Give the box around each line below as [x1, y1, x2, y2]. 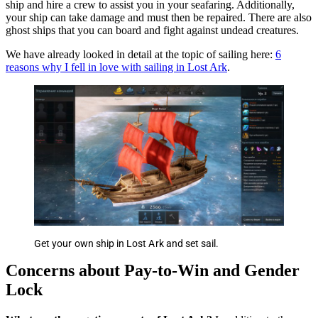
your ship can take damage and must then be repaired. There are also [6, 11, 312, 24]
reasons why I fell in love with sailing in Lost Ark [6, 61, 227, 74]
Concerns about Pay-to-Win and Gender [6, 261, 300, 280]
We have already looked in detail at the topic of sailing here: [6, 48, 275, 61]
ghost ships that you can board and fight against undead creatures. [6, 24, 299, 37]
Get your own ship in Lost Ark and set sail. [34, 238, 219, 250]
